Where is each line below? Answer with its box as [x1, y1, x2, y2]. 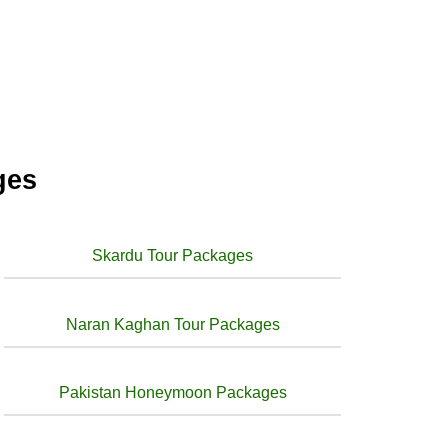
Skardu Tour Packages [92, 247, 254, 265]
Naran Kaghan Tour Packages [65, 315, 280, 333]
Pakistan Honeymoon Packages [58, 383, 287, 401]
